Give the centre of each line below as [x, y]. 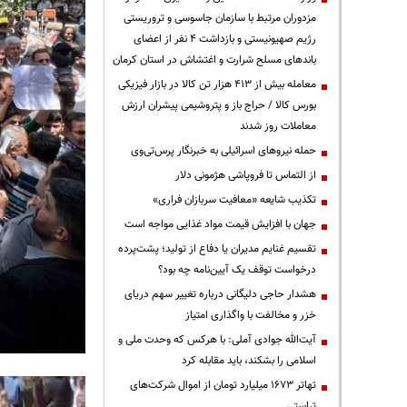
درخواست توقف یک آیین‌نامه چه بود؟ [237, 269]
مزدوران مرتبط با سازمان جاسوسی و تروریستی [220, 18]
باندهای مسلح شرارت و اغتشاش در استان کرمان [214, 60]
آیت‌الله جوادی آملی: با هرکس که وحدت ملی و [217, 339]
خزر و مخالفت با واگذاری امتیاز [251, 315]
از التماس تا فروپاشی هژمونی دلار [246, 175]
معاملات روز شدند [278, 126]
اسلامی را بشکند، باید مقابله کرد [249, 360]
